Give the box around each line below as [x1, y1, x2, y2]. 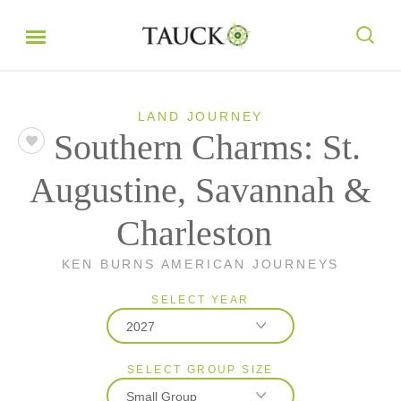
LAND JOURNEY [137, 109, 264, 124]
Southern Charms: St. [54, 127, 361, 167]
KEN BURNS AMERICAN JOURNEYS [61, 257, 340, 271]
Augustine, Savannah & [30, 170, 371, 210]
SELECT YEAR [151, 294, 250, 306]
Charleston [115, 213, 272, 253]
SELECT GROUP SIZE [127, 363, 274, 376]
